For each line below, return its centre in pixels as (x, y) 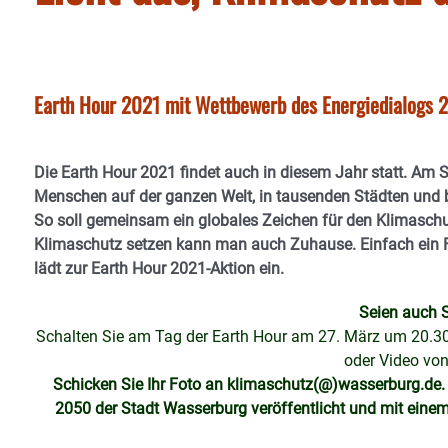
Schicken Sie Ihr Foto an (139, 384)
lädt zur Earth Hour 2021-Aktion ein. (159, 268)
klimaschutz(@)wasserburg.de (333, 384)
